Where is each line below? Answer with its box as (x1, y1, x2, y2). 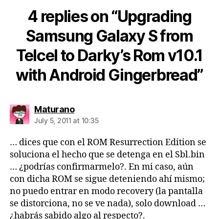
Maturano (34, 104, 74, 115)
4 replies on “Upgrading (27, 7, 192, 26)
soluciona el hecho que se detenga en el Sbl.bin (10, 149, 205, 161)
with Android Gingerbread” (16, 66, 203, 85)
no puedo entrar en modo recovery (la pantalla (10, 186, 203, 197)
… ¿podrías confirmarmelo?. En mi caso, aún (10, 161, 194, 173)
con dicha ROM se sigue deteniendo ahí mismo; (10, 174, 205, 185)
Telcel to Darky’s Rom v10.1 (16, 46, 203, 66)
